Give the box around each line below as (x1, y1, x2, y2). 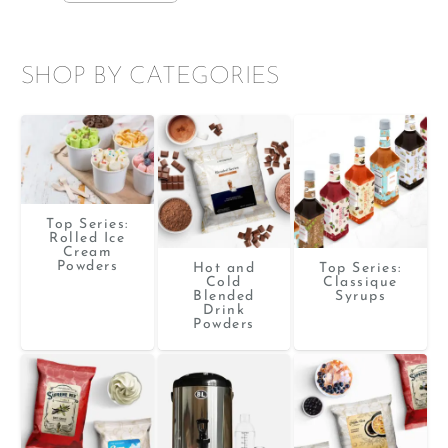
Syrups (335, 288, 387, 304)
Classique (323, 274, 398, 290)
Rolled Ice (49, 230, 126, 246)
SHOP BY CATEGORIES (21, 65, 279, 90)
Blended (193, 288, 255, 304)
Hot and (192, 260, 256, 276)
